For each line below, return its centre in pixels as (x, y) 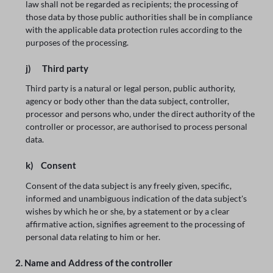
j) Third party (57, 68)
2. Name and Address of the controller (94, 262)
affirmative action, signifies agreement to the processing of (136, 224)
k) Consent (51, 165)
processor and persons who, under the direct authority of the (140, 114)
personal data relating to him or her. (93, 236)
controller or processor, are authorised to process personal (137, 127)
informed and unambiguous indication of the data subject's (136, 198)
